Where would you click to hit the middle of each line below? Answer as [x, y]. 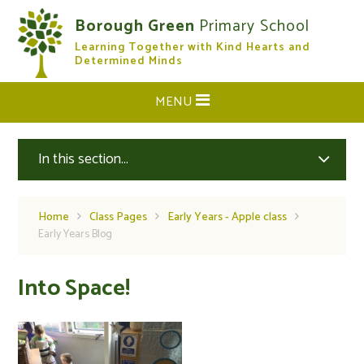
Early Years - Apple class [227, 217]
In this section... [84, 159]
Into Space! [74, 288]
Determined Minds [129, 61]
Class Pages [119, 217]
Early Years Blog [76, 234]
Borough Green [137, 26]
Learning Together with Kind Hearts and [193, 48]
